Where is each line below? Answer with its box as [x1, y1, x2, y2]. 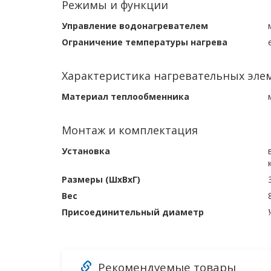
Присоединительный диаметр [62, 206, 204, 218]
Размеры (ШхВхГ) [62, 174, 140, 185]
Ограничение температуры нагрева [62, 36, 227, 48]
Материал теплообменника [62, 91, 189, 102]
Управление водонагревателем [62, 20, 208, 31]
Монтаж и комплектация [62, 123, 198, 137]
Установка [62, 145, 110, 157]
